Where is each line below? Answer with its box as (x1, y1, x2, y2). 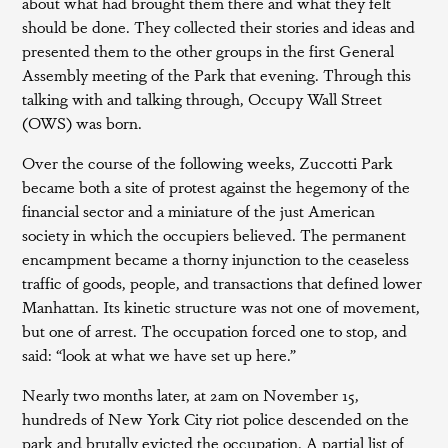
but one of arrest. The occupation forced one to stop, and (22, 319, 408, 342)
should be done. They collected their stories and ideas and (22, 15, 416, 38)
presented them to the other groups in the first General (22, 39, 395, 62)
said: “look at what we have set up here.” (22, 343, 297, 366)
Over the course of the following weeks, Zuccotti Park (22, 151, 394, 174)
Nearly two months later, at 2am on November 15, (22, 383, 360, 406)
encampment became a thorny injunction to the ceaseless (22, 247, 410, 270)
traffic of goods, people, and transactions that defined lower (22, 271, 423, 294)
